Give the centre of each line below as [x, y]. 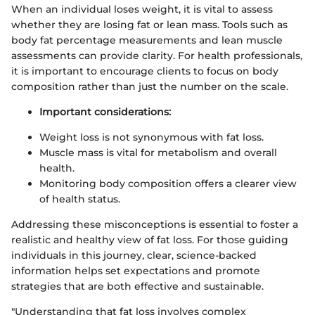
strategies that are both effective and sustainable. [137, 286]
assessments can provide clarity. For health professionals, [157, 55]
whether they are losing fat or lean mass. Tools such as [149, 24]
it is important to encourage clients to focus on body [145, 71]
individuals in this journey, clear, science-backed [134, 255]
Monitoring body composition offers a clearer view [168, 183]
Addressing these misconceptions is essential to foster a [155, 224]
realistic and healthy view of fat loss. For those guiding [150, 239]
